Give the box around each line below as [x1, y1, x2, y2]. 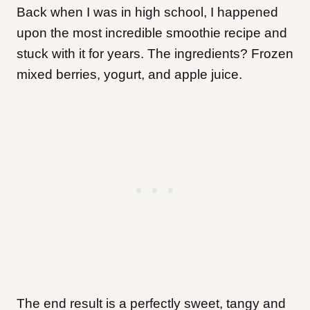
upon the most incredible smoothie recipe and [17, 25, 287, 40]
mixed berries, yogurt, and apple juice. [17, 66, 242, 82]
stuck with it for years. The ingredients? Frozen [17, 46, 293, 61]
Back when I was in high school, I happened [17, 4, 278, 19]
